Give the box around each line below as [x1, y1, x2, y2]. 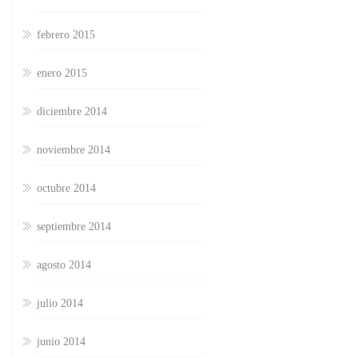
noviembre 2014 [37, 144, 110, 157]
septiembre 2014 [37, 221, 111, 233]
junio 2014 [37, 336, 86, 348]
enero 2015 [37, 67, 87, 80]
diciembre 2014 [37, 105, 107, 118]
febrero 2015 [37, 29, 95, 42]
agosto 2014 [37, 259, 91, 272]
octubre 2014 [37, 182, 96, 195]
